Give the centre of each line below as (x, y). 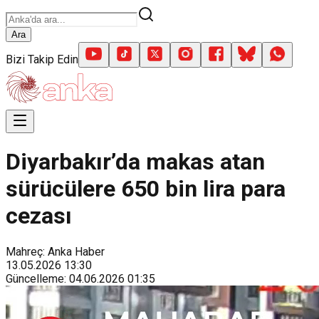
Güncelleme (35, 278)
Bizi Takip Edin (42, 59)
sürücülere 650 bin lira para (146, 189)
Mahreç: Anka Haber (55, 251)
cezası (39, 216)
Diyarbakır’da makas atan (135, 162)
